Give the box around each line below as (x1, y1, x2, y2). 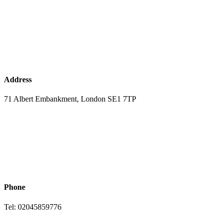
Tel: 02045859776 (4, 202, 63, 211)
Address (4, 75, 32, 84)
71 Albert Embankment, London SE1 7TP (4, 95, 136, 104)
